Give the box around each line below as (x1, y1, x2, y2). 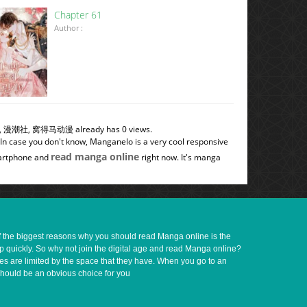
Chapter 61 (54, 8, 103, 21)
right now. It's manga (139, 151, 221, 163)
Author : (54, 23, 84, 33)
